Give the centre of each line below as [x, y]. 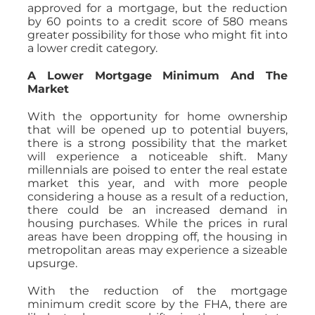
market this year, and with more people [157, 183]
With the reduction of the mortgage [157, 290]
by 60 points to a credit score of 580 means [157, 21]
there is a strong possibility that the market [157, 143]
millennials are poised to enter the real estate [157, 169]
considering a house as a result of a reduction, [157, 196]
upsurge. [52, 263]
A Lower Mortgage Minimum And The [157, 75]
